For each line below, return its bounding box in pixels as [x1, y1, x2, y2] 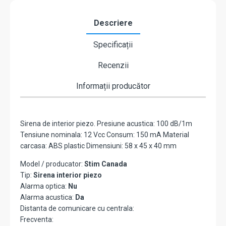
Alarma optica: [20, 182, 68, 191]
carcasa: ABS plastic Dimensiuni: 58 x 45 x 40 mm [20, 142, 177, 150]
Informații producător [76, 81, 150, 91]
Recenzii [97, 61, 129, 71]
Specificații [93, 40, 133, 50]
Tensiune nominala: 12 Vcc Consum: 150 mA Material [20, 131, 189, 139]
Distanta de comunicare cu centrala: [20, 204, 134, 213]
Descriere [93, 18, 133, 28]
